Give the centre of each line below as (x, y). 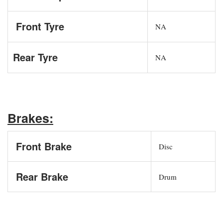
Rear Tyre (35, 57)
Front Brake (42, 146)
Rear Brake (41, 176)
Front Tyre (39, 26)
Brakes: (30, 118)
